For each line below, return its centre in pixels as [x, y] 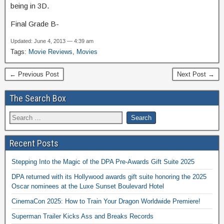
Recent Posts [34, 143]
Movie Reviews [50, 52]
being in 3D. [30, 6]
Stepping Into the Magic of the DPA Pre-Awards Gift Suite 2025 [103, 162]
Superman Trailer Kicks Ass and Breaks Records [82, 216]
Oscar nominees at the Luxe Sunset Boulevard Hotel [88, 186]
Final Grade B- [35, 24]
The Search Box [38, 98]
